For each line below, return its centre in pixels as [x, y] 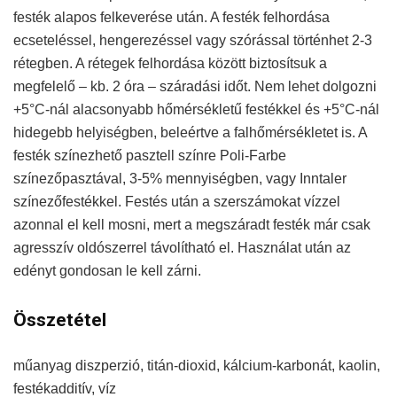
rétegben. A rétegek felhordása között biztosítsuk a [170, 63]
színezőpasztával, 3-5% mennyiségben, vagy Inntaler [180, 179]
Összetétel [60, 320]
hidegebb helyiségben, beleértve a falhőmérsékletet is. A [190, 132]
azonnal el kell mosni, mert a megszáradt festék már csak [192, 225]
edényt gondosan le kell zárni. [107, 271]
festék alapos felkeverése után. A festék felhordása [171, 17]
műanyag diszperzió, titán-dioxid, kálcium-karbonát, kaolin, [197, 366]
